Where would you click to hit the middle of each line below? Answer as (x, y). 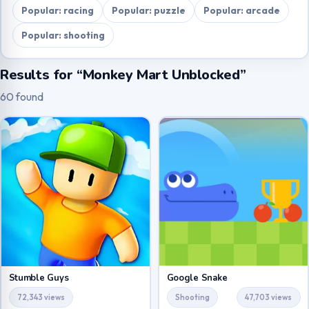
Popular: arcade (241, 10)
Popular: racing (57, 10)
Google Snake (197, 278)
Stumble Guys (39, 278)
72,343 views (41, 298)
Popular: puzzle (148, 10)
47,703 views (269, 298)
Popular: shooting (63, 35)
